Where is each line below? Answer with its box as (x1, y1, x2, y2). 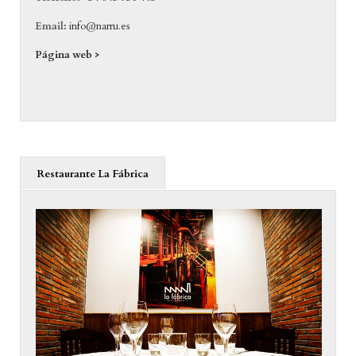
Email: (35, 19, 68, 34)
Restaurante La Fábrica (36, 167, 149, 182)
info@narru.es (69, 19, 130, 34)
